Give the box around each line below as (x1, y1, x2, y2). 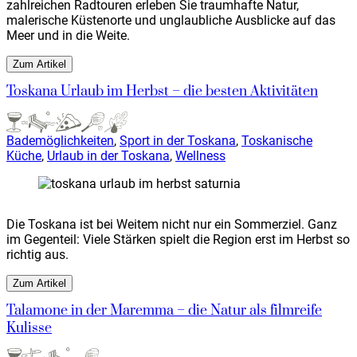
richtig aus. (6, 246, 69, 262)
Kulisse (6, 319, 52, 337)
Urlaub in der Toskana (47, 147, 170, 163)
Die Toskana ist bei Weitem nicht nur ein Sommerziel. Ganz (6, 216, 337, 232)
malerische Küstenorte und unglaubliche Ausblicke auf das (6, 13, 335, 29)
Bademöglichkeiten (6, 132, 114, 148)
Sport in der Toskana (120, 132, 236, 148)
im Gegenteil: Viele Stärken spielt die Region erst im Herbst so (6, 231, 350, 247)
